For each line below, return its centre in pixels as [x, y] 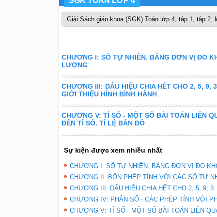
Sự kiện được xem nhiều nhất [113, 150]
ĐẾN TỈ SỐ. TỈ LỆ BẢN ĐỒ [103, 123]
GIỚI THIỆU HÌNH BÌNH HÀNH [109, 94]
